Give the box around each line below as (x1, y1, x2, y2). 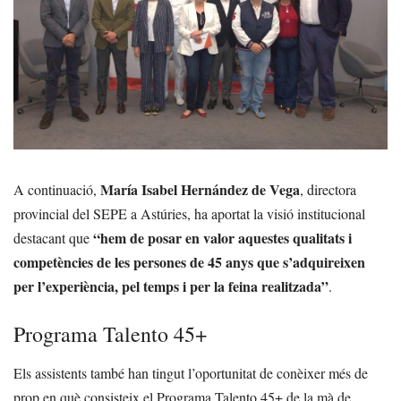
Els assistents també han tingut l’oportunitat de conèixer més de (13, 363, 368, 382)
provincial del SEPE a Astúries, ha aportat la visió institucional (13, 203, 365, 223)
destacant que (13, 227, 93, 247)
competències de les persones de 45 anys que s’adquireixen (13, 251, 365, 272)
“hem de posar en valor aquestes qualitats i (93, 226, 352, 248)
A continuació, (13, 179, 100, 199)
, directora (300, 179, 356, 199)
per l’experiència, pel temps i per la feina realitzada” (13, 275, 328, 296)
